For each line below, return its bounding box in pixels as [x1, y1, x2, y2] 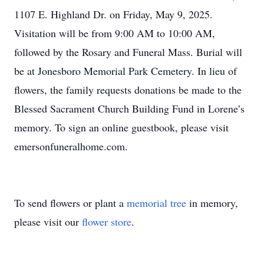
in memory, [186, 196, 238, 210]
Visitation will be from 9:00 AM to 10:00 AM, [14, 26, 215, 40]
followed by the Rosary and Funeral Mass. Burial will [14, 45, 242, 59]
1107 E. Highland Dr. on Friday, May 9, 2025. [14, 7, 213, 21]
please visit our [14, 214, 82, 229]
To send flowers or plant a [14, 196, 127, 210]
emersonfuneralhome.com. [14, 139, 128, 153]
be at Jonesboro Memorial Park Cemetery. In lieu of [14, 64, 237, 78]
